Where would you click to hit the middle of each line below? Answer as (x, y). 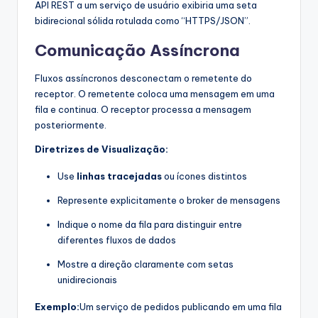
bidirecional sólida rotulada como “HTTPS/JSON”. (143, 20)
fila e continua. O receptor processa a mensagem (143, 109)
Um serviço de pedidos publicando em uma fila (181, 306)
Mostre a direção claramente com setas (146, 264)
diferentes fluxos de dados (117, 240)
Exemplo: (57, 306)
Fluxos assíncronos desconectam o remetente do (143, 78)
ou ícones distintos (204, 176)
